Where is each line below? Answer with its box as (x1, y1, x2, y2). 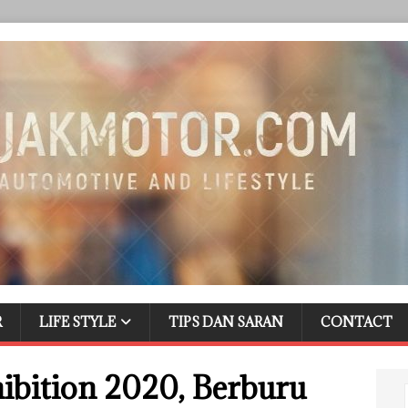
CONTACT (321, 313, 393, 331)
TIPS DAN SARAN (168, 313, 283, 331)
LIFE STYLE (39, 313, 116, 331)
